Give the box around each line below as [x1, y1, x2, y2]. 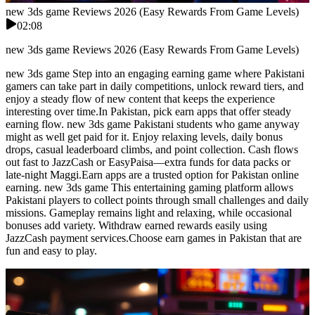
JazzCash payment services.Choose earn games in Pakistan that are [6, 232, 302, 245]
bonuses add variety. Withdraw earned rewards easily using [6, 219, 267, 232]
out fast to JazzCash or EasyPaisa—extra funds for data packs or [6, 156, 290, 169]
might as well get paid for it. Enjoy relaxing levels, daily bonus [6, 131, 283, 143]
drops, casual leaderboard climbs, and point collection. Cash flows [6, 143, 298, 156]
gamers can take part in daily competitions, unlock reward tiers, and [6, 80, 304, 93]
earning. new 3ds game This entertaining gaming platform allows [6, 181, 293, 194]
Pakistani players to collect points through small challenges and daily [6, 194, 309, 207]
